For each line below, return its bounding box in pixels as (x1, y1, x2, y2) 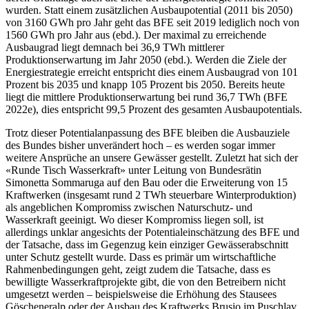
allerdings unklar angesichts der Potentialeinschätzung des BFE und (6, 226, 299, 238)
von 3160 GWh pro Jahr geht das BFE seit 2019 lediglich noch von (6, 16, 299, 28)
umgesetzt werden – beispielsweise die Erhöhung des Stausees (6, 288, 277, 300)
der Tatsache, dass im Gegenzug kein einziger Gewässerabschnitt (6, 238, 288, 250)
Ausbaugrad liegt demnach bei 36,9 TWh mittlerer (6, 41, 224, 53)
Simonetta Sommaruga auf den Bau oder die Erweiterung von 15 (6, 176, 288, 188)
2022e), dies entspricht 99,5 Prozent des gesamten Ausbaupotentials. (6, 103, 302, 115)
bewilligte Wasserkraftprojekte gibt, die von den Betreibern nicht (6, 275, 286, 288)
